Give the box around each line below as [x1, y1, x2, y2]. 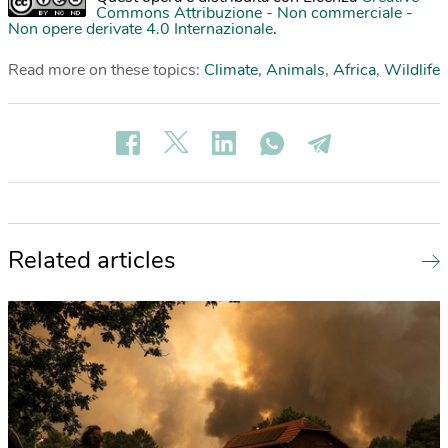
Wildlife [384, 59, 440, 82]
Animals [266, 59, 325, 82]
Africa [333, 59, 376, 82]
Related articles [8, 244, 176, 277]
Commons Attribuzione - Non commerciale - [96, 2, 413, 25]
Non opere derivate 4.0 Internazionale [8, 18, 273, 41]
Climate [204, 59, 258, 82]
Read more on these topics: [8, 59, 204, 82]
